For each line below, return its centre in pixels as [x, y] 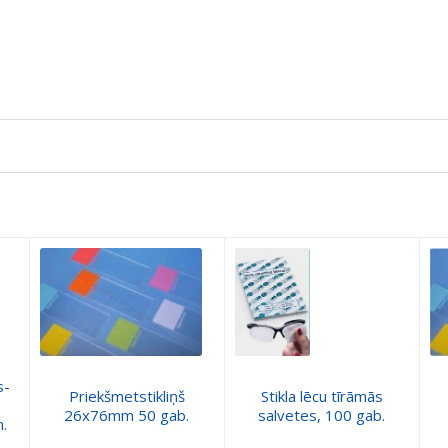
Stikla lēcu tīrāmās [321, 395]
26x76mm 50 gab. [126, 414]
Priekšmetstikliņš [126, 395]
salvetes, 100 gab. [321, 414]
